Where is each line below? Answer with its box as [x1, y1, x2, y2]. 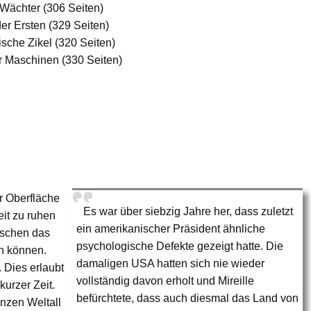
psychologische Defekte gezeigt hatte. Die [76, 239, 284, 252]
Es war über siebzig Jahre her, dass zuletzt [83, 205, 294, 217]
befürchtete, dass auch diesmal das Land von [76, 292, 299, 304]
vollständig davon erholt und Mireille [76, 274, 255, 287]
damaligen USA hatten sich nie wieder [76, 257, 265, 269]
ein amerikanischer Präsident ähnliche [76, 222, 266, 235]
